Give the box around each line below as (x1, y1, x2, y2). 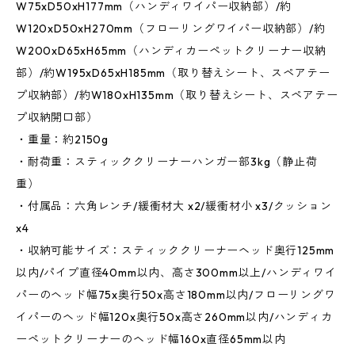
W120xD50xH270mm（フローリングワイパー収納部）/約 (16, 21, 326, 36)
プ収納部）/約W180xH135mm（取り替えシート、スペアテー (16, 88, 338, 103)
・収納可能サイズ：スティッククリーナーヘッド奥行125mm (16, 243, 335, 258)
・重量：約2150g (16, 132, 109, 147)
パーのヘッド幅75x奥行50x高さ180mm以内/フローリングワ (16, 288, 336, 303)
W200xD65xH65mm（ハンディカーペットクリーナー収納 (16, 44, 326, 59)
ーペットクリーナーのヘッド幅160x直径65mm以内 (16, 332, 286, 347)
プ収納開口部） (16, 110, 98, 125)
